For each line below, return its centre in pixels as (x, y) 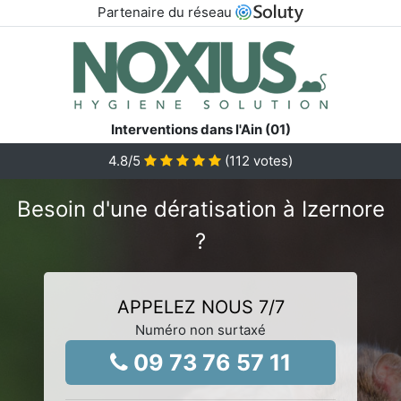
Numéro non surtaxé (200, 329)
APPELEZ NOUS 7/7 (200, 307)
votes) (271, 160)
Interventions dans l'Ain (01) (200, 129)
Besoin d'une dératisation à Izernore (200, 209)
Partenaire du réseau (166, 12)
